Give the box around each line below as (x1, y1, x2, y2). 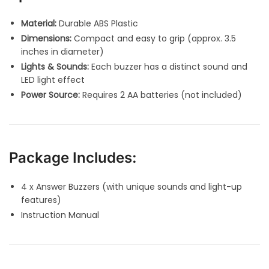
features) (21, 194, 61, 207)
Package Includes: (9, 149, 137, 167)
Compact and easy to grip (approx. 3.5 (71, 32, 236, 45)
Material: (21, 17, 56, 30)
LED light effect (21, 74, 85, 86)
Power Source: (21, 89, 80, 101)
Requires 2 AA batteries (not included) (80, 89, 242, 101)
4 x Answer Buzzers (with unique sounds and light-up (21, 181, 242, 193)
